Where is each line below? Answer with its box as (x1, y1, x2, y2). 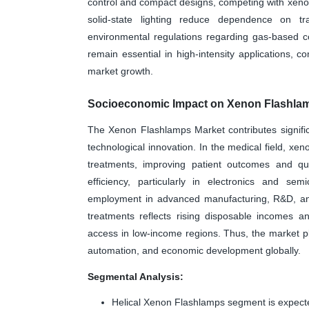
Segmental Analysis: (88, 270, 183, 282)
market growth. (88, 65, 153, 77)
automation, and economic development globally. (88, 244, 301, 256)
